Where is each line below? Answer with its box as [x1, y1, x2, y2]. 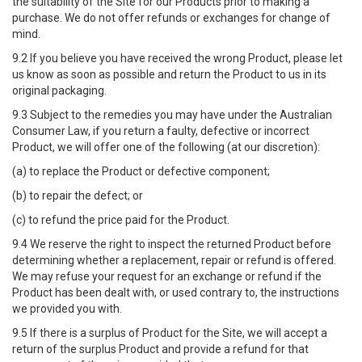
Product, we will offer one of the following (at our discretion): [12, 141, 320, 154]
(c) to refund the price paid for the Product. [12, 213, 229, 226]
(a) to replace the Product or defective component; [12, 165, 270, 178]
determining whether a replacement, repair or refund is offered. [12, 254, 336, 267]
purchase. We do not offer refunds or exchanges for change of [12, 11, 330, 24]
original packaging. [12, 84, 107, 97]
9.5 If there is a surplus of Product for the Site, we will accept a [12, 326, 327, 339]
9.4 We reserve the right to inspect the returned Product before [12, 238, 331, 250]
